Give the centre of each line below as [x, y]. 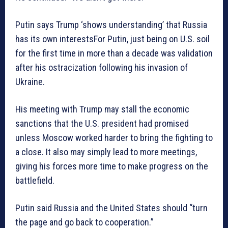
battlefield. [35, 181]
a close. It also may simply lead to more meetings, [106, 152]
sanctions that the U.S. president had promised [102, 124]
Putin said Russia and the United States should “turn [111, 208]
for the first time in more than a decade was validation [114, 53]
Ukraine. [30, 82]
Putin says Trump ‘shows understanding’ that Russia [111, 25]
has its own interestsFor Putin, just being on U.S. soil [112, 39]
